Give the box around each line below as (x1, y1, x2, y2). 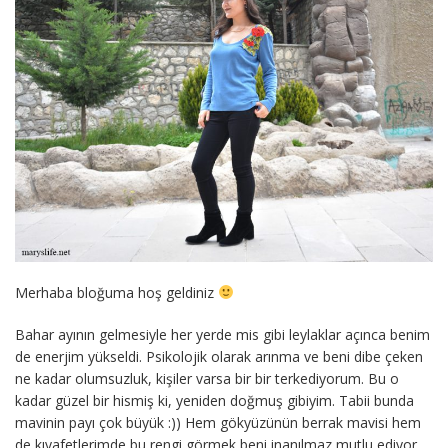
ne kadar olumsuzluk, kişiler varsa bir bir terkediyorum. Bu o (15, 368, 399, 388)
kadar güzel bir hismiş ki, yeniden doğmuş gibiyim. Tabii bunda (15, 390, 414, 410)
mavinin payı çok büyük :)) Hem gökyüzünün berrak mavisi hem (15, 412, 421, 432)
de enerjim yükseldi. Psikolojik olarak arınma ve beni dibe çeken (15, 346, 423, 366)
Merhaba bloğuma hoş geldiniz (15, 282, 218, 302)
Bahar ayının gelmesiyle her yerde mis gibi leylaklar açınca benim (15, 324, 430, 344)
